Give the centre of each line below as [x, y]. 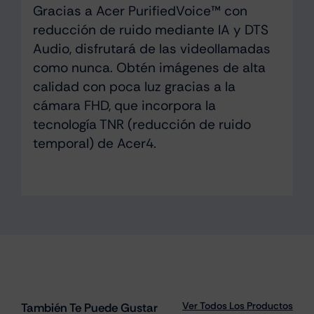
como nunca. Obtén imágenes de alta [149, 67]
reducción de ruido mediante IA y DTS [150, 29]
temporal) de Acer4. [94, 143]
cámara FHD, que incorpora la [124, 105]
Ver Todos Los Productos [238, 306]
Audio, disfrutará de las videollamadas [151, 48]
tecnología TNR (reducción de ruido [142, 124]
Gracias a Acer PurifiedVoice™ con [140, 11]
